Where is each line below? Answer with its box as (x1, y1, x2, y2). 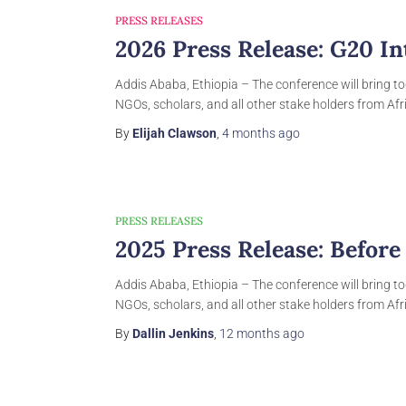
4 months (222, 126, 275, 140)
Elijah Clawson (132, 126, 217, 140)
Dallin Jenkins (132, 326, 214, 341)
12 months (219, 326, 280, 341)
